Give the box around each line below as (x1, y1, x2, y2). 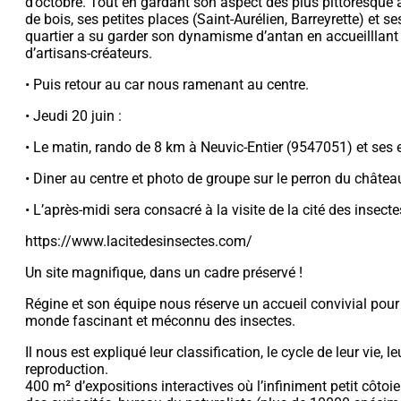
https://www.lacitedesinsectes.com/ (25, 232, 252, 250)
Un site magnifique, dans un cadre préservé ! (25, 263, 303, 281)
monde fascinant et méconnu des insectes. (25, 311, 295, 329)
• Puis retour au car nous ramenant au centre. (25, 75, 309, 93)
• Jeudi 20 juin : (25, 107, 122, 124)
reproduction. (25, 360, 108, 378)
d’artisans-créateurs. (25, 44, 152, 62)
